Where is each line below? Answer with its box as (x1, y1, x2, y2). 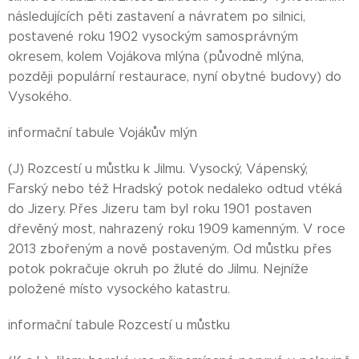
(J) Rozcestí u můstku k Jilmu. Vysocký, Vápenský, (8, 161, 308, 176)
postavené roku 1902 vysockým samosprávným (8, 29, 298, 44)
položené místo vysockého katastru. (8, 281, 230, 296)
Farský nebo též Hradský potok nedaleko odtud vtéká (8, 181, 342, 196)
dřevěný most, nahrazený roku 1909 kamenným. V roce (8, 221, 345, 236)
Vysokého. (8, 89, 71, 104)
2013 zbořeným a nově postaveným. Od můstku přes (8, 241, 332, 256)
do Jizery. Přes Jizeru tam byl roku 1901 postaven (8, 201, 312, 216)
